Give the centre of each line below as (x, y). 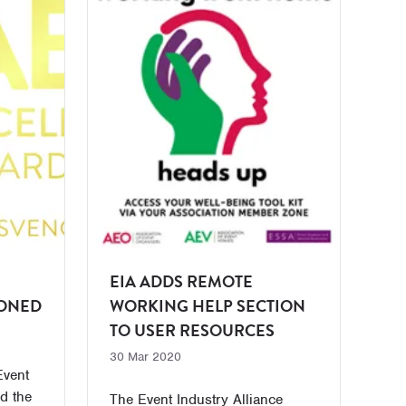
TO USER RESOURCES (192, 330)
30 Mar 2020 (145, 357)
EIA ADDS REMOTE (181, 281)
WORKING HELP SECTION (207, 306)
